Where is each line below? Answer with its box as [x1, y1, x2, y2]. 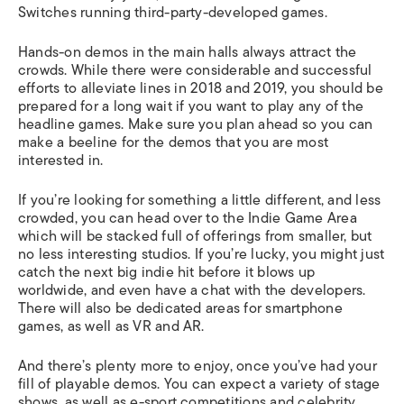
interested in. [18, 149, 104, 172]
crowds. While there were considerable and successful [18, 59, 372, 82]
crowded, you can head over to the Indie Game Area [18, 207, 357, 230]
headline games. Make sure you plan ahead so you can [18, 113, 373, 136]
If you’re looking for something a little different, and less [18, 188, 381, 212]
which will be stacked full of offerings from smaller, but [18, 225, 372, 248]
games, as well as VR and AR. [18, 315, 205, 338]
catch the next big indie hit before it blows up [18, 261, 316, 284]
